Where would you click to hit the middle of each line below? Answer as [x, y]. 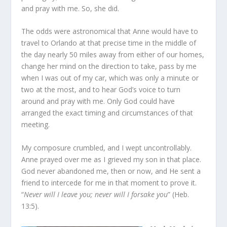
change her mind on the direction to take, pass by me [109, 66]
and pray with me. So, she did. [70, 9]
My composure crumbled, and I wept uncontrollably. [107, 147]
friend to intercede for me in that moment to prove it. [109, 182]
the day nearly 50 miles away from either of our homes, [113, 55]
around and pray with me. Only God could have [98, 101]
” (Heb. [179, 194]
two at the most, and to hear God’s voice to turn [101, 90]
